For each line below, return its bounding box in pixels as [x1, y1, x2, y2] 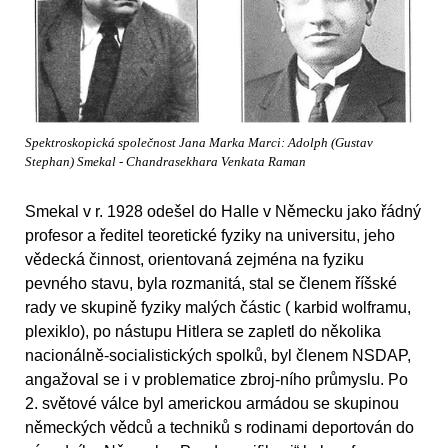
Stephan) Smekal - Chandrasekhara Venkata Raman [25, 154, 306, 169]
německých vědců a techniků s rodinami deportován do [25, 419, 414, 437]
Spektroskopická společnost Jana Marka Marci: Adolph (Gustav [25, 135, 373, 150]
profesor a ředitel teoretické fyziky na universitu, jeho [25, 227, 395, 245]
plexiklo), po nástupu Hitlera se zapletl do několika [25, 323, 381, 341]
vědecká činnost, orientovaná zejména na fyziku [25, 251, 364, 269]
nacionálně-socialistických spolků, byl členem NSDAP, [25, 347, 411, 365]
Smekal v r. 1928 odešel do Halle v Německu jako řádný [25, 203, 421, 221]
